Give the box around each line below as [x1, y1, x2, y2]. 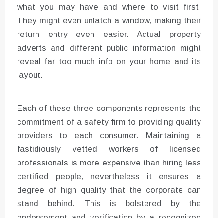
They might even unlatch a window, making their [17, 16, 201, 25]
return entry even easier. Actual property [17, 29, 201, 39]
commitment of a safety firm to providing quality [17, 117, 201, 127]
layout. [17, 70, 43, 80]
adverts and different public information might [17, 43, 201, 53]
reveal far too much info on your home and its [17, 56, 201, 66]
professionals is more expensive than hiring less [17, 158, 201, 167]
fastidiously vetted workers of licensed [17, 144, 201, 154]
